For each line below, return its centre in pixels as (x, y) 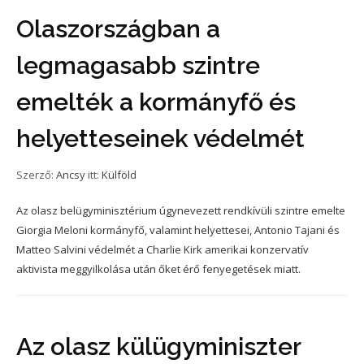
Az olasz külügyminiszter (158, 347)
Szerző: (36, 175)
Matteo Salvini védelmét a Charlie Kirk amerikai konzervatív (162, 249)
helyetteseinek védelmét (160, 139)
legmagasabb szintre (138, 65)
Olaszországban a (118, 29)
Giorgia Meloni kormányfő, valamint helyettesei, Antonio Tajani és (178, 230)
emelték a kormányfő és (156, 102)
